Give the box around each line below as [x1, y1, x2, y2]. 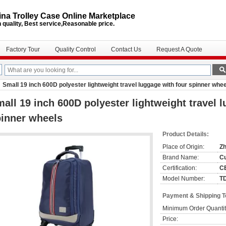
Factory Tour [6, 46, 40, 53]
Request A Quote [156, 46, 202, 53]
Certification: [162, 164, 197, 172]
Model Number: [162, 175, 205, 182]
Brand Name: [162, 154, 199, 161]
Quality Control [55, 46, 96, 53]
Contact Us [111, 46, 141, 53]
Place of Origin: [162, 143, 204, 150]
